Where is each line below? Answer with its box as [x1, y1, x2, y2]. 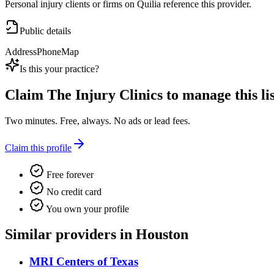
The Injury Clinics [47, 86, 163, 103]
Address [5, 46, 37, 57]
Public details [20, 25, 71, 36]
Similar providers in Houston [5, 226, 188, 243]
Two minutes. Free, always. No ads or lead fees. [5, 115, 190, 126]
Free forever [44, 169, 94, 180]
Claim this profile [5, 142, 72, 153]
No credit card [44, 186, 102, 197]
